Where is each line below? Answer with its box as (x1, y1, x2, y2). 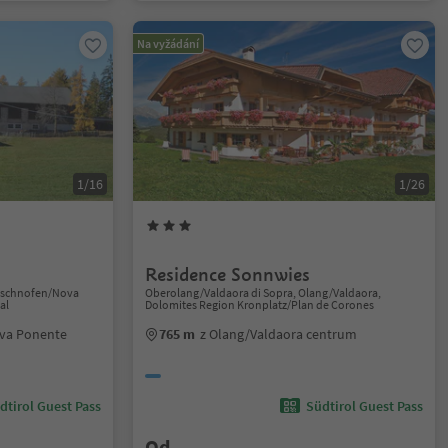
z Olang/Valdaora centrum (200, 325, 358, 343)
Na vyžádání (137, 36, 200, 51)
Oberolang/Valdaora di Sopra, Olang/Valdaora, (145, 285, 382, 300)
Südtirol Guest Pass (305, 397, 423, 415)
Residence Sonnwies (145, 263, 311, 286)
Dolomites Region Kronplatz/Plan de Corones (145, 297, 375, 312)
